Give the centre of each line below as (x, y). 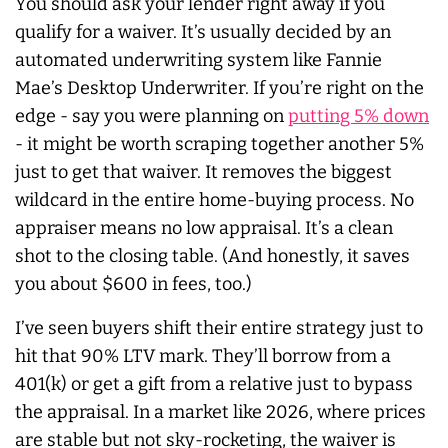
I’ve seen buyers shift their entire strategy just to (219, 327)
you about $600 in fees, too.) (133, 283)
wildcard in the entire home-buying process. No (214, 199)
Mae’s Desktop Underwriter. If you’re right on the (219, 87)
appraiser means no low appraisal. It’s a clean (204, 227)
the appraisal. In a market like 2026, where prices (220, 411)
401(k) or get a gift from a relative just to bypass (214, 383)
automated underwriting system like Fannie (198, 59)
